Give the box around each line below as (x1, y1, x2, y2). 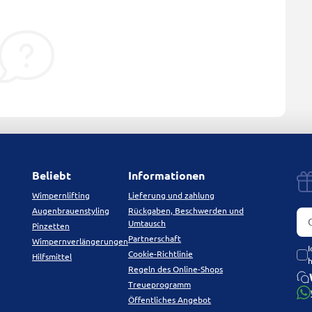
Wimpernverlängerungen (32, 237, 128, 247)
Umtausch (128, 219, 166, 228)
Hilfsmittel (32, 252, 72, 262)
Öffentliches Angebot (128, 295, 211, 305)
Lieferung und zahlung (128, 191, 214, 201)
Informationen (128, 169, 205, 182)
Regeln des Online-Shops (128, 265, 223, 274)
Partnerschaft (128, 234, 181, 244)
